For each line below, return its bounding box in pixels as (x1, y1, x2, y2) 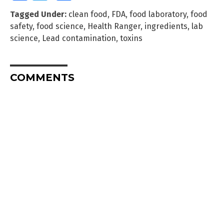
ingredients (144, 21, 187, 31)
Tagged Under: (10, 9, 66, 19)
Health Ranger (87, 21, 140, 31)
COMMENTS (10, 71, 74, 84)
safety (10, 21, 32, 31)
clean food (68, 9, 107, 19)
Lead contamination (42, 33, 116, 43)
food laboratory (129, 9, 186, 19)
